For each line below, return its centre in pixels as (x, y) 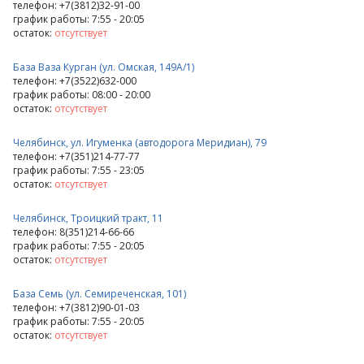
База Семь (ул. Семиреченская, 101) (100, 294)
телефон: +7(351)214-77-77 (76, 156)
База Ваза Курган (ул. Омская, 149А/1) (104, 67)
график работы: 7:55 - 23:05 (79, 170)
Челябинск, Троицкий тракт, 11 (88, 218)
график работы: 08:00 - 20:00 (82, 95)
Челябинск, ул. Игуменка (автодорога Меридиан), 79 (140, 143)
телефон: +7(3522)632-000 (75, 81)
